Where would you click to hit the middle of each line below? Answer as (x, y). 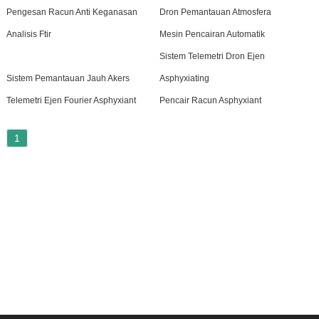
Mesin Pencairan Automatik (212, 34)
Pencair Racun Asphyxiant (210, 100)
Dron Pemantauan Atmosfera (215, 12)
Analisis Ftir (28, 34)
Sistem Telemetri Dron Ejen (212, 56)
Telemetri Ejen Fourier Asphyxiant (71, 100)
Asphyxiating (184, 78)
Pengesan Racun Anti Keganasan (72, 12)
